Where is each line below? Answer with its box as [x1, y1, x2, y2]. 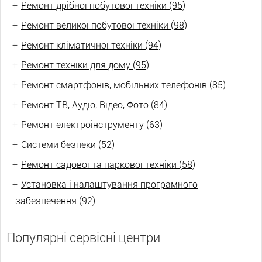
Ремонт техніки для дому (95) [21, 60, 149, 71]
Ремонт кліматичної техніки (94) [21, 40, 161, 51]
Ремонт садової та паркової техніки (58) [21, 159, 195, 170]
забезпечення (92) [15, 195, 95, 206]
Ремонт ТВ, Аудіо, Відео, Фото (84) [21, 99, 167, 111]
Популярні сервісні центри [6, 230, 160, 245]
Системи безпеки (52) [21, 139, 115, 150]
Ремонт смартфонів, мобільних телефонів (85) [21, 80, 226, 91]
